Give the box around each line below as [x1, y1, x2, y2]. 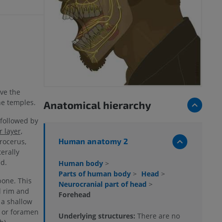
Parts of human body [58, 168, 133, 178]
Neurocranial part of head [58, 179, 149, 189]
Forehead [58, 189, 91, 199]
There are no [137, 211, 180, 221]
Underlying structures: [58, 211, 137, 221]
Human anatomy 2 [58, 136, 128, 146]
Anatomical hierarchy [44, 98, 151, 111]
